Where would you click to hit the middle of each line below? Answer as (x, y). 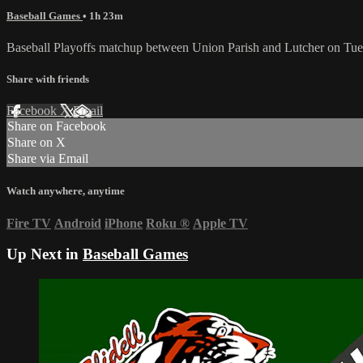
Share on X (36, 143)
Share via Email (48, 159)
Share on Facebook (57, 126)
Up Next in (45, 254)
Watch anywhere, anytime (66, 191)
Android (78, 223)
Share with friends (48, 79)
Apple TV (220, 223)
